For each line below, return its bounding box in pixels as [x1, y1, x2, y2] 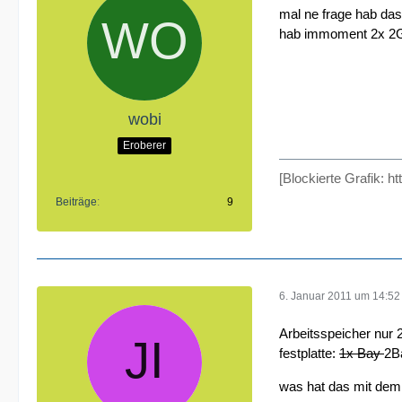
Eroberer [123, 138, 166, 152]
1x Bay [339, 345, 384, 361]
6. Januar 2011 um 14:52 [279, 289, 400, 302]
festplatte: [279, 345, 339, 361]
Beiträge [56, 196, 97, 208]
